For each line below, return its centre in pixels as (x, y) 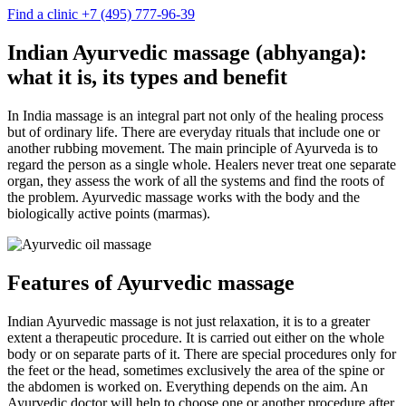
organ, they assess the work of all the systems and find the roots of (196, 180)
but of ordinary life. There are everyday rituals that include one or (193, 131)
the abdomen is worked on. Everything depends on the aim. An (188, 386)
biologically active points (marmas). (109, 213)
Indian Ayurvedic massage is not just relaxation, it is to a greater (188, 321)
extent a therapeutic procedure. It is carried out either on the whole (196, 337)
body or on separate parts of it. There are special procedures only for (202, 353)
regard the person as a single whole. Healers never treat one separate (202, 164)
